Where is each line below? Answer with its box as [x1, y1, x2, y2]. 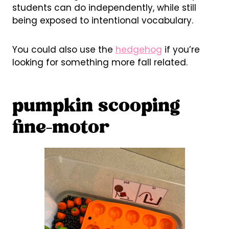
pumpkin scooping [12, 97, 180, 116]
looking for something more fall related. [12, 56, 188, 68]
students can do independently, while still [12, 1, 196, 14]
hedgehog [115, 43, 162, 56]
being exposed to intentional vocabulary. [12, 14, 193, 27]
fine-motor [12, 119, 109, 138]
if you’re [162, 43, 200, 56]
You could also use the [12, 43, 116, 56]
